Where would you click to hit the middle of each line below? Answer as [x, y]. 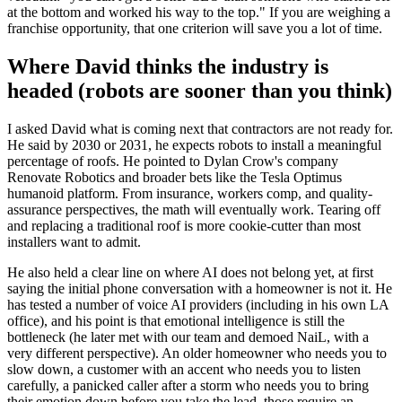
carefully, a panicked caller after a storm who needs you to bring [188, 385]
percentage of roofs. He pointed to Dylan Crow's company [173, 161]
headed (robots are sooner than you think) [200, 90]
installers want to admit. [74, 241]
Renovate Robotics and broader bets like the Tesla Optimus [175, 177]
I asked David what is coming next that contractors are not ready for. [200, 128]
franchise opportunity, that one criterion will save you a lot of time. [195, 29]
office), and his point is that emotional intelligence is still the [176, 320]
